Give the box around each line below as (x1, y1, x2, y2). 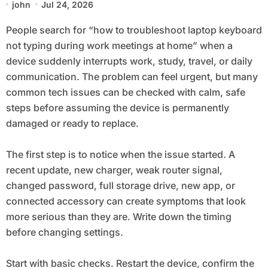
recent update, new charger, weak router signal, (5, 163, 223, 176)
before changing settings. (5, 226, 123, 238)
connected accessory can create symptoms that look (5, 194, 246, 207)
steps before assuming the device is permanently (5, 101, 229, 114)
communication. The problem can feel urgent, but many (5, 70, 258, 83)
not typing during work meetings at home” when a (5, 39, 233, 51)
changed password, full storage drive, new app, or (5, 179, 235, 191)
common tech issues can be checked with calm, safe (5, 86, 245, 98)
